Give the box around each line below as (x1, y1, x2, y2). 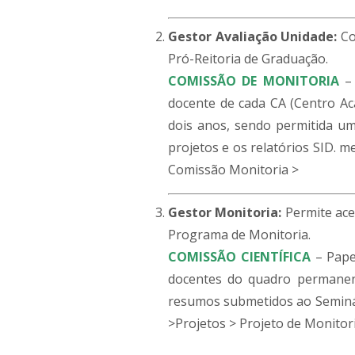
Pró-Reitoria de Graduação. (168, 49, 328, 67)
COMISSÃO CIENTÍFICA (168, 247, 311, 265)
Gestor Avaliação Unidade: (168, 27, 338, 45)
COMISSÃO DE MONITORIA (168, 71, 339, 90)
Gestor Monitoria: (168, 203, 282, 221)
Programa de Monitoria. (168, 225, 311, 243)
